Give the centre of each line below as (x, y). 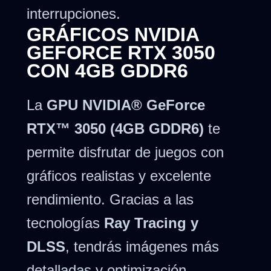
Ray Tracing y (151, 223)
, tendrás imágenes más (142, 246)
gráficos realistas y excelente (119, 175)
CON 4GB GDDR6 (107, 70)
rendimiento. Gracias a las (110, 199)
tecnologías (65, 223)
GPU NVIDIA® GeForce (126, 105)
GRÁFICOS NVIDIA (113, 34)
